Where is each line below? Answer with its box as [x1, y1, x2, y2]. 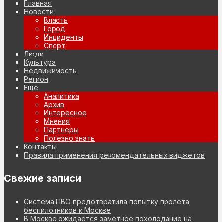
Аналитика [44, 92, 79, 101]
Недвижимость [24, 66, 77, 75]
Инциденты [44, 33, 83, 42]
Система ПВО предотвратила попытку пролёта [24, 197, 189, 206]
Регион [24, 75, 48, 84]
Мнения [44, 117, 70, 126]
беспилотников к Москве [24, 206, 111, 215]
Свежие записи [4, 172, 81, 184]
